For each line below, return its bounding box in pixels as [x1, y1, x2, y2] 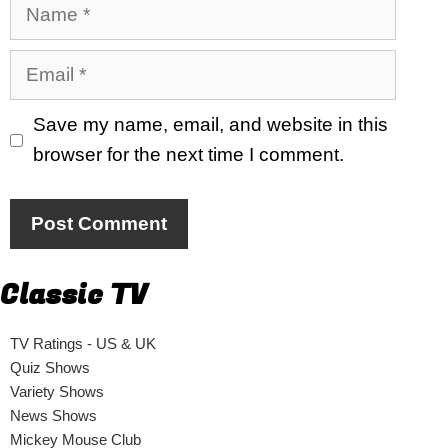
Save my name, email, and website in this [32, 114, 388, 135]
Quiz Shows [10, 358, 90, 376]
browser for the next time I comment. [32, 144, 344, 165]
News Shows [10, 406, 97, 424]
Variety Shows [10, 382, 104, 400]
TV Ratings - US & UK [10, 334, 156, 352]
